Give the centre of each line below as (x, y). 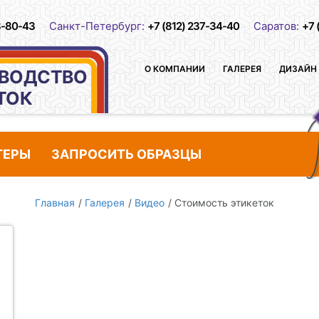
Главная (55, 203)
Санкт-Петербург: (98, 26)
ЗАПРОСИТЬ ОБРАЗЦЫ (126, 155)
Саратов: (278, 26)
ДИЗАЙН (298, 68)
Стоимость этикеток (224, 203)
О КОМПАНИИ (175, 68)
